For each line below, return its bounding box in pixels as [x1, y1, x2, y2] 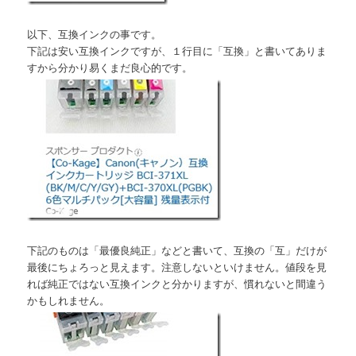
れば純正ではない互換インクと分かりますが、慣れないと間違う [27, 276, 327, 292]
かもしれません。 [27, 292, 110, 308]
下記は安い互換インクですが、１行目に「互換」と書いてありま [27, 42, 327, 58]
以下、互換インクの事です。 [27, 25, 162, 41]
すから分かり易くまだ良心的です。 [27, 59, 193, 75]
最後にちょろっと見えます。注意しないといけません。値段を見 [27, 259, 327, 275]
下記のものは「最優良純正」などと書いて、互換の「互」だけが [27, 242, 327, 258]
